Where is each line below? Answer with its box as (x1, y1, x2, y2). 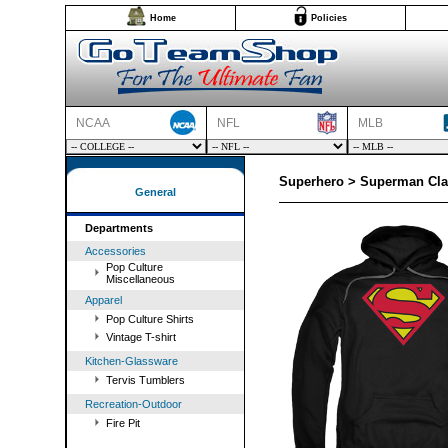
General (135, 186, 176, 198)
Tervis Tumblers (106, 374, 185, 386)
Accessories (85, 245, 146, 257)
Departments (85, 222, 153, 234)
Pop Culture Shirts (106, 313, 194, 325)
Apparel (85, 294, 122, 306)
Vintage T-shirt (106, 331, 176, 343)
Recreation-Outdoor (85, 398, 182, 410)
